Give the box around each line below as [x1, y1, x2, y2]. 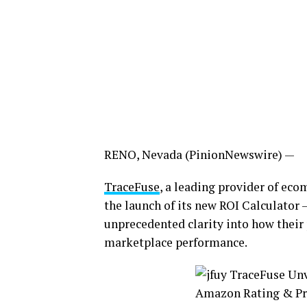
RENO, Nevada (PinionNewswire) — [104, 147, 295, 163]
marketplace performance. [104, 234, 247, 251]
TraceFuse [104, 179, 160, 195]
